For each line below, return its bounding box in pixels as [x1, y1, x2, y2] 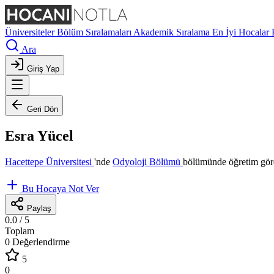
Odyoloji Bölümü [113, 156, 183, 167]
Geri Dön [27, 105, 58, 114]
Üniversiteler [5, 27, 57, 37]
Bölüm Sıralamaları [57, 27, 133, 37]
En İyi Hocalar [212, 27, 272, 37]
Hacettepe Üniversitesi [5, 156, 94, 167]
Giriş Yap [27, 64, 59, 73]
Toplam [5, 225, 34, 236]
